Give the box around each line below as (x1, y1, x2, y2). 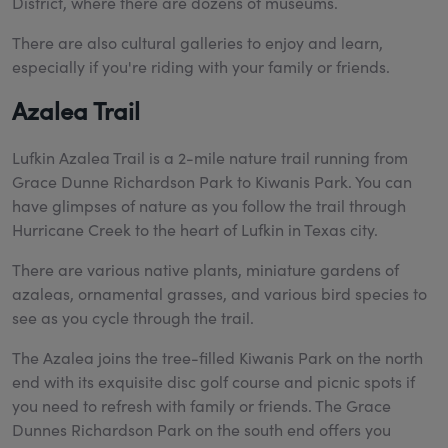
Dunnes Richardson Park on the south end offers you (12, 419, 391, 441)
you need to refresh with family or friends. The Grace (12, 395, 391, 417)
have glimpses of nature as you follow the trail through (12, 195, 406, 217)
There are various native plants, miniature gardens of (12, 259, 399, 281)
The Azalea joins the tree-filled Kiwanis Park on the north (12, 347, 423, 369)
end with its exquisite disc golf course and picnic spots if (12, 371, 415, 393)
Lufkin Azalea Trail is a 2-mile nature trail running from (12, 147, 408, 169)
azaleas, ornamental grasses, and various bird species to (12, 283, 427, 305)
